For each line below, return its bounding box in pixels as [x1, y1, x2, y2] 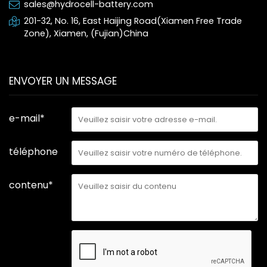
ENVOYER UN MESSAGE [9, 74, 117, 89]
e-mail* [9, 111, 45, 126]
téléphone [9, 145, 58, 159]
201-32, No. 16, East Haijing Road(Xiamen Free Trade [24, 15, 242, 27]
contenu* [9, 178, 53, 193]
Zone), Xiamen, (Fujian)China [24, 27, 151, 40]
